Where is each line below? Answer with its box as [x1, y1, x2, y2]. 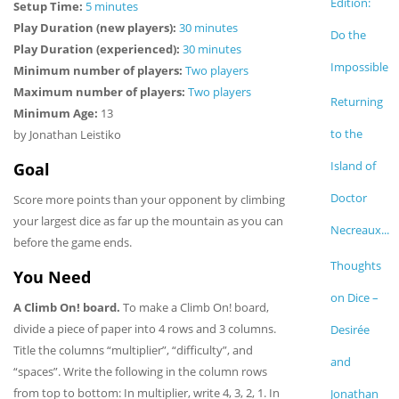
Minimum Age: [13, 104, 101, 121]
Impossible [330, 59, 388, 75]
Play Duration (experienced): [13, 40, 183, 57]
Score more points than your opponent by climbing [13, 191, 285, 208]
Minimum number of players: [13, 61, 185, 78]
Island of [330, 158, 376, 175]
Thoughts [330, 256, 381, 273]
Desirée [330, 321, 370, 338]
